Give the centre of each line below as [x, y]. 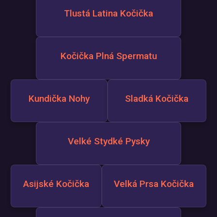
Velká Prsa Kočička [154, 184]
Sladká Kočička [157, 99]
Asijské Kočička [56, 184]
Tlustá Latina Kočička [108, 13]
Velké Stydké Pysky [108, 141]
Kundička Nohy [59, 99]
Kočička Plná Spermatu [108, 56]
